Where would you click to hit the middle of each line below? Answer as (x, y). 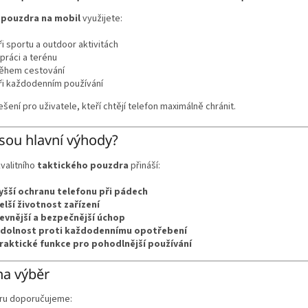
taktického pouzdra (83, 165)
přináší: (144, 165)
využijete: (101, 19)
